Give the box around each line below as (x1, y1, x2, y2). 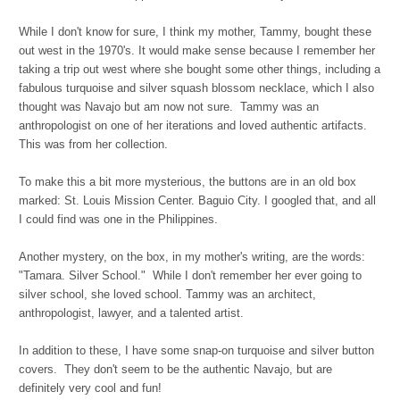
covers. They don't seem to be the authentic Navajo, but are (19, 362, 332, 377)
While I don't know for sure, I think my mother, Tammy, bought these (19, 25, 371, 39)
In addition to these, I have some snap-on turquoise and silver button (19, 344, 374, 358)
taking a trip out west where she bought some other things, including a (19, 62, 380, 77)
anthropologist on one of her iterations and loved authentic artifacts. (19, 119, 367, 133)
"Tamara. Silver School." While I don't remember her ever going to (19, 269, 362, 283)
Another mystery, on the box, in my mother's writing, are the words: (19, 250, 365, 264)
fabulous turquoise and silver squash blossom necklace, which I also (19, 81, 374, 96)
